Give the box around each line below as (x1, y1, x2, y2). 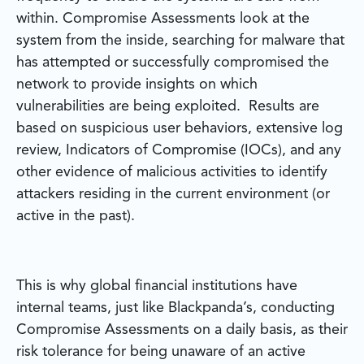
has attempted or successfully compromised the (16, 55, 329, 71)
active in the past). (16, 209, 135, 224)
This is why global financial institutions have (16, 279, 297, 294)
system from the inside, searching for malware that (16, 33, 344, 49)
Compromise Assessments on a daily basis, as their (16, 323, 348, 338)
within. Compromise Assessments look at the (16, 11, 310, 27)
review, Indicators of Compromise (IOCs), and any (16, 143, 341, 158)
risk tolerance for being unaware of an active (16, 344, 305, 360)
